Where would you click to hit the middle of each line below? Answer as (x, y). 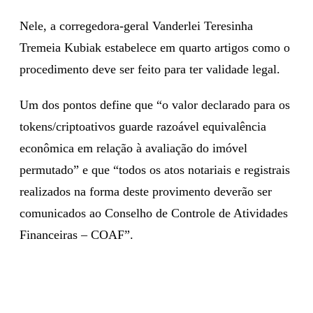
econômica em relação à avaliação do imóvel (133, 148)
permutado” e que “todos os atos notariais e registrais (155, 169)
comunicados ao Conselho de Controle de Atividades (154, 213)
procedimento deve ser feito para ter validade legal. (150, 69)
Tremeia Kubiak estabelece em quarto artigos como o (155, 47)
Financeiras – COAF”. (77, 234)
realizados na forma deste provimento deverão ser (146, 191)
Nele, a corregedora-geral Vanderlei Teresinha (136, 26)
